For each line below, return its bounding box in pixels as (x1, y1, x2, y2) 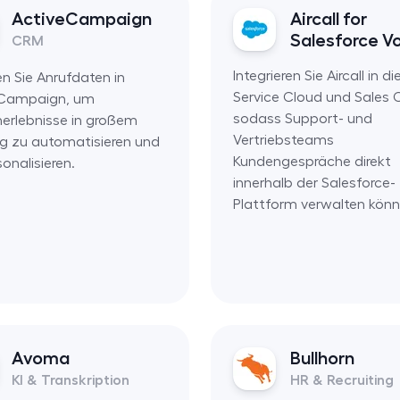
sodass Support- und (232, 111, 372, 126)
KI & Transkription (12, 372, 129, 387)
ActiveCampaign (12, 9, 152, 28)
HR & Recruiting (289, 372, 394, 387)
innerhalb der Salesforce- (232, 175, 396, 190)
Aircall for (289, 9, 367, 28)
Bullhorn (289, 348, 354, 367)
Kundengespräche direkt (232, 154, 391, 169)
